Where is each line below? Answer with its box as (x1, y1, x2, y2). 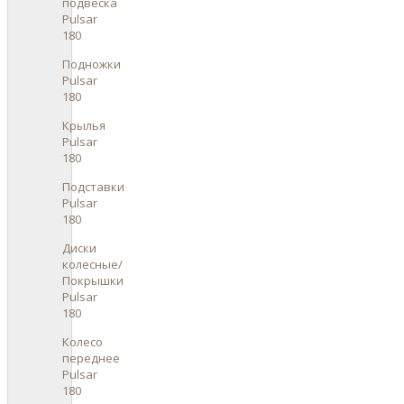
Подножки (62, 55, 121, 72)
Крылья (62, 116, 106, 133)
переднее (62, 349, 120, 366)
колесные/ (62, 255, 123, 272)
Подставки (62, 178, 124, 195)
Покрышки (62, 271, 124, 289)
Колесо (62, 333, 103, 350)
